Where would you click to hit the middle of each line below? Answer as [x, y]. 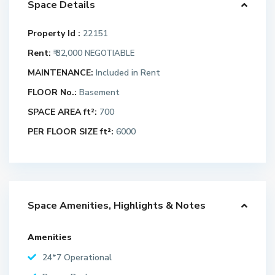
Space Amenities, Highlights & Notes [117, 206]
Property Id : [54, 33]
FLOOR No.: [52, 92]
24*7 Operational [77, 258]
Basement [98, 92]
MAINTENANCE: [60, 73]
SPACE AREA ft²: [62, 112]
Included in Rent [127, 73]
